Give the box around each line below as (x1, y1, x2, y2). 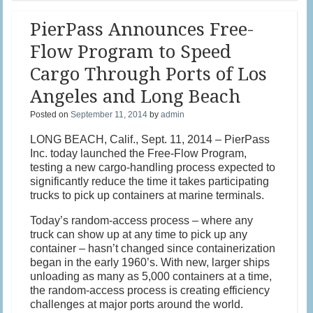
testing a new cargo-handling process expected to (30, 161, 276, 173)
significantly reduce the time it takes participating (30, 175, 270, 187)
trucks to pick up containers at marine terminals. (30, 189, 265, 201)
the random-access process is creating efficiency (30, 284, 270, 296)
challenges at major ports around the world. (30, 298, 244, 310)
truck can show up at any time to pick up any (30, 228, 248, 240)
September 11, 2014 (71, 109, 148, 119)
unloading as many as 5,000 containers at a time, (30, 270, 272, 282)
